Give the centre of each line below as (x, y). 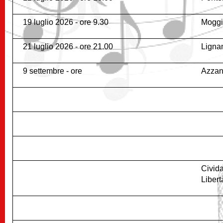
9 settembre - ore (53, 71)
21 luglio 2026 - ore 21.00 (68, 47)
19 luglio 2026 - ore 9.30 (66, 22)
